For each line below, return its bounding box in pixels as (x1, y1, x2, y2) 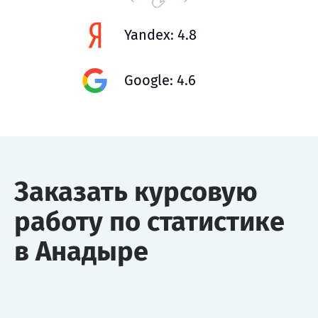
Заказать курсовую (14, 175, 258, 208)
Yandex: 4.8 (124, 26, 197, 43)
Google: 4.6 (124, 72, 196, 89)
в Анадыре (14, 234, 148, 268)
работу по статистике (14, 204, 285, 238)
